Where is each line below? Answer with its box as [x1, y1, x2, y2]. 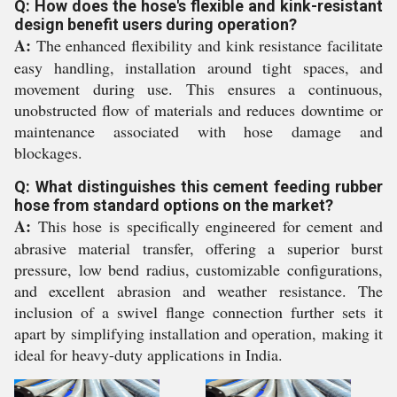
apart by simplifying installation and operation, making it [14, 323, 383, 344]
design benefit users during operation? [14, 15, 297, 34]
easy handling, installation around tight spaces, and [14, 57, 383, 78]
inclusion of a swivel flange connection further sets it [14, 301, 383, 323]
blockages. [14, 142, 82, 163]
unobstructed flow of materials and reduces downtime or [14, 99, 383, 121]
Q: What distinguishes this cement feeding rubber [14, 177, 383, 196]
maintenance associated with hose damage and [14, 121, 383, 142]
